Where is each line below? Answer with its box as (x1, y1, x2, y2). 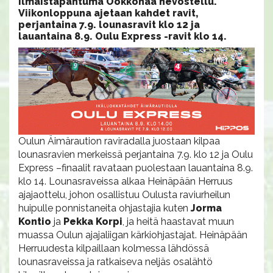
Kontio (18, 216, 51, 228)
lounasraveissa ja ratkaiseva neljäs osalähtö (18, 256, 213, 268)
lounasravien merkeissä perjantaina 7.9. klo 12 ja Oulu (18, 149, 253, 161)
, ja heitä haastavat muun (122, 216, 234, 228)
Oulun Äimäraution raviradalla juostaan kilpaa (18, 135, 220, 147)
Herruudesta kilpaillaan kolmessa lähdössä (18, 243, 209, 255)
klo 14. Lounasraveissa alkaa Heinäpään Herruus (18, 175, 233, 188)
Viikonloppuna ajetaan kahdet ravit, (18, 7, 198, 19)
